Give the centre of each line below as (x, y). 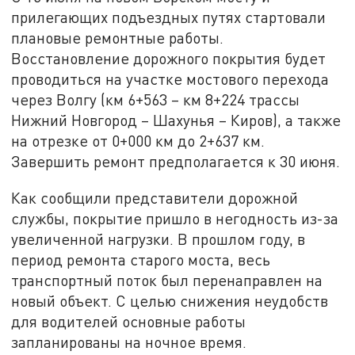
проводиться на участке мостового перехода (170, 78)
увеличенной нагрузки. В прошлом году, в (158, 239)
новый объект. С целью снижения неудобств (170, 300)
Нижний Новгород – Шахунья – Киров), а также (176, 120)
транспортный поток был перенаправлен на (167, 280)
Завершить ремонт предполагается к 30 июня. (176, 161)
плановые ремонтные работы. (118, 37)
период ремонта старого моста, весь (141, 259)
